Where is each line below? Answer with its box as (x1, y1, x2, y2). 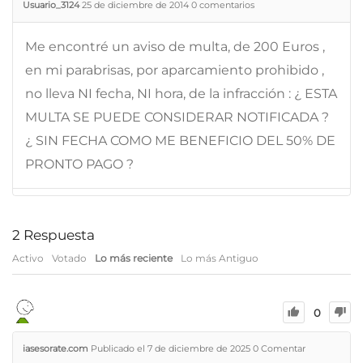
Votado (52, 251, 87, 264)
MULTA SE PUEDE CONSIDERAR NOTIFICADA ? (25, 109, 329, 125)
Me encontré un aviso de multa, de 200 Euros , (25, 38, 325, 54)
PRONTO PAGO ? (25, 156, 134, 172)
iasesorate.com (23, 342, 88, 354)
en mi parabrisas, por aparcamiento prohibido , (25, 62, 324, 78)
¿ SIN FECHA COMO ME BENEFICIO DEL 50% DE (25, 132, 335, 148)
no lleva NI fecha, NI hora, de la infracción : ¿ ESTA (25, 85, 337, 101)
